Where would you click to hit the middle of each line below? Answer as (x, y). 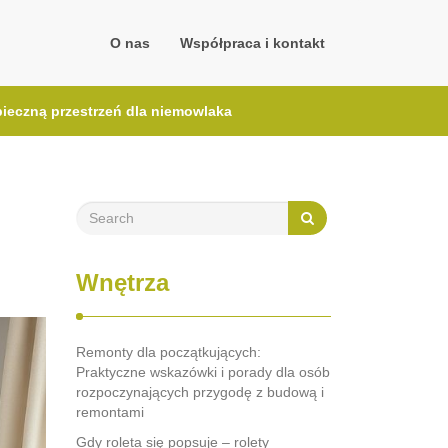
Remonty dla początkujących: (168, 352)
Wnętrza (122, 282)
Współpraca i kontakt (252, 43)
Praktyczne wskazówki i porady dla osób (203, 372)
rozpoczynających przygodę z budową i (200, 392)
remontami (110, 412)
